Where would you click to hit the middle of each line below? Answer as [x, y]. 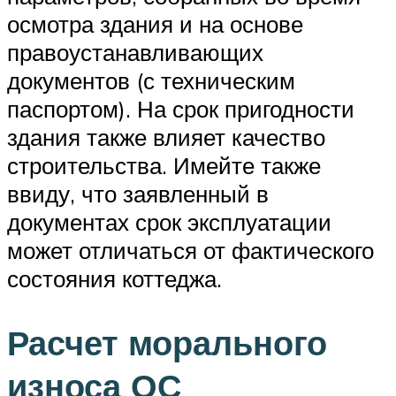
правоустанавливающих [135, 53]
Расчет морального [167, 342]
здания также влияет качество [166, 137]
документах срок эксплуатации [169, 222]
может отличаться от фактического [190, 251]
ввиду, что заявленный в [138, 194]
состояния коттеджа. [114, 279]
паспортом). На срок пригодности [181, 109]
